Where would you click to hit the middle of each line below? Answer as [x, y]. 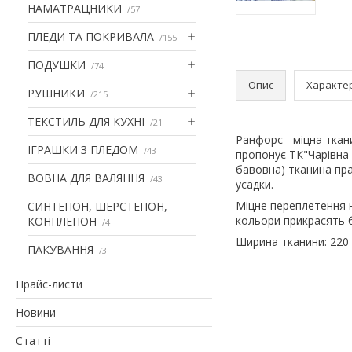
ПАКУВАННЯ [60, 249]
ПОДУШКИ [57, 64]
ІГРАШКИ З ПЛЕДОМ [83, 149]
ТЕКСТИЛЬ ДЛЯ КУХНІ [86, 121]
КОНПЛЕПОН [62, 221]
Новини [36, 312]
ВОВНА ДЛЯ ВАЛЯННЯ [86, 178]
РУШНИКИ [56, 93]
